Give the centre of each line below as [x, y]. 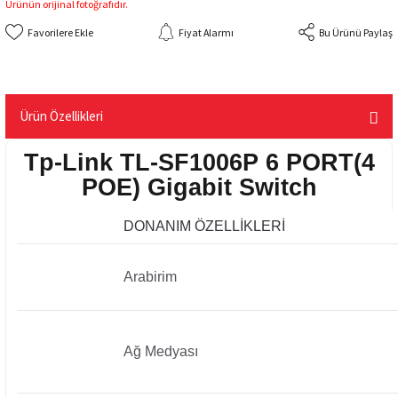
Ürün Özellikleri [61, 116]
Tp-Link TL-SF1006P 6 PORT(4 [199, 163]
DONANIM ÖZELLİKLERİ [204, 226]
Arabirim [150, 276]
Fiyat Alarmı [206, 32]
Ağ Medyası [161, 351]
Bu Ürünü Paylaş [356, 32]
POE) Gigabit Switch [199, 187]
